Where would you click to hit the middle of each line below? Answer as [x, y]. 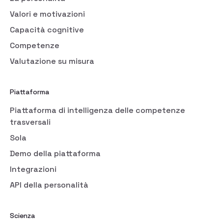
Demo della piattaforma [55, 153]
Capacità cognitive [47, 29]
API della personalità [49, 185]
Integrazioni [33, 169]
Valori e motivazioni [47, 14]
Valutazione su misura [52, 61]
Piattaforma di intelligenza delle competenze [97, 110]
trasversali [30, 122]
